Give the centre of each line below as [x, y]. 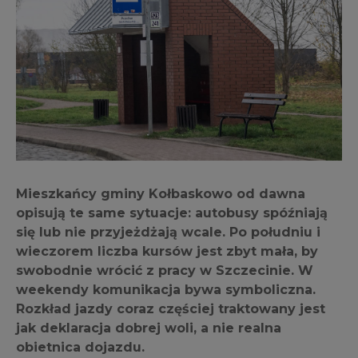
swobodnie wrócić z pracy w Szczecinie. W [165, 271]
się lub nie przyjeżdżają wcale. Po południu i [168, 233]
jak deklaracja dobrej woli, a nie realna [149, 328]
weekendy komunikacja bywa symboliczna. [166, 290]
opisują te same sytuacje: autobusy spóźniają [172, 213]
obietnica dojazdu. [80, 348]
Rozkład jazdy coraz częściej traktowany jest [171, 309]
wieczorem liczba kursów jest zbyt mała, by [167, 252]
